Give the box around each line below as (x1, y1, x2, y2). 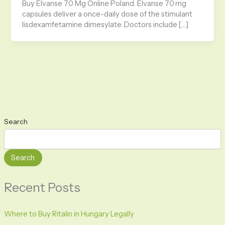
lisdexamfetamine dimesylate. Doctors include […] (22, 20, 189, 30)
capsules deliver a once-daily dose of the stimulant (22, 10, 193, 19)
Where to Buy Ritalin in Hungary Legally (4, 209, 134, 218)
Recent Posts (4, 180, 80, 195)
